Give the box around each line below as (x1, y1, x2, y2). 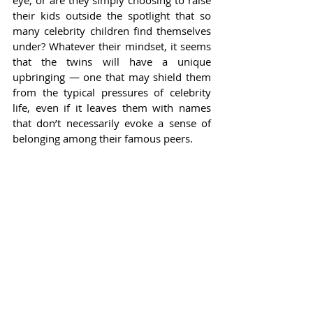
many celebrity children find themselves (13, 23, 211, 38)
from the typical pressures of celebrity (13, 85, 211, 99)
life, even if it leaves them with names (13, 100, 211, 115)
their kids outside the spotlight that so (13, 8, 211, 22)
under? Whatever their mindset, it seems (13, 38, 211, 53)
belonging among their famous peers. (13, 131, 193, 145)
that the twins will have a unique (13, 54, 211, 68)
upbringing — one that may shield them (13, 69, 211, 84)
